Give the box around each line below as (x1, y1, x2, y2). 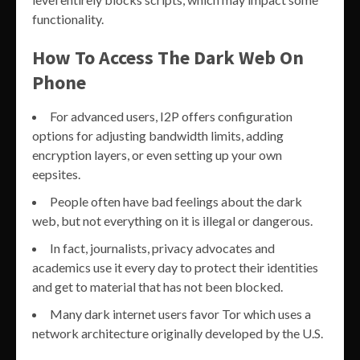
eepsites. (32, 166, 80, 182)
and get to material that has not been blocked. (32, 278, 283, 294)
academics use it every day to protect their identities (32, 259, 318, 275)
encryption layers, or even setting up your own (32, 146, 282, 162)
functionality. (32, 10, 104, 27)
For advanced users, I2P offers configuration (50, 108, 292, 124)
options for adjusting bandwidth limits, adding (32, 127, 284, 143)
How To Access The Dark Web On (32, 44, 304, 70)
